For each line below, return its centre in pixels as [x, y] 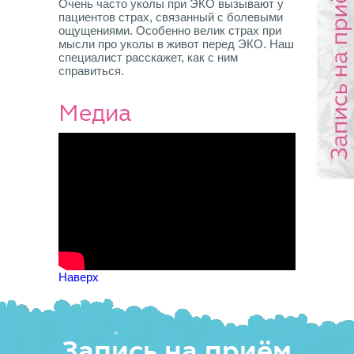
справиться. [91, 71]
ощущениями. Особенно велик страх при [170, 30]
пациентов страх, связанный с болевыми [171, 17]
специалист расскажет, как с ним [148, 57]
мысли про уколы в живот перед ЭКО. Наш [176, 44]
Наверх [79, 277]
